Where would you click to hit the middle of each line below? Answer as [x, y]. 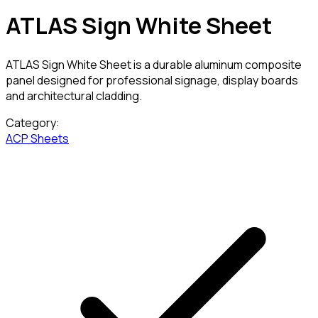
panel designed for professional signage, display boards [152, 80]
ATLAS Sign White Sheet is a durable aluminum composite [154, 64]
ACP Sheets [37, 138]
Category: [33, 122]
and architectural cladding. [74, 95]
